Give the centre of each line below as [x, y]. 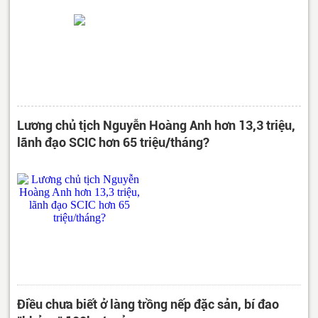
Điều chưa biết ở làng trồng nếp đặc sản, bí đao [148, 304]
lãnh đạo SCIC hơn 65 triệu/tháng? [113, 142]
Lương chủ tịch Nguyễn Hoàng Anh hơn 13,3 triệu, [156, 125]
